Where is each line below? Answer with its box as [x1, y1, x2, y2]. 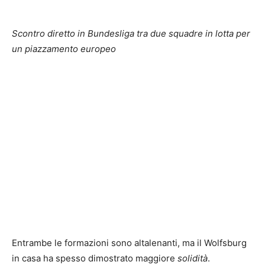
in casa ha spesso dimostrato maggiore [12, 252, 177, 264]
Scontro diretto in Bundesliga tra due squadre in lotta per [12, 27, 250, 39]
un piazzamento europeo [12, 43, 116, 54]
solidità [177, 252, 208, 264]
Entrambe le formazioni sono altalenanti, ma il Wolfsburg [12, 237, 247, 248]
